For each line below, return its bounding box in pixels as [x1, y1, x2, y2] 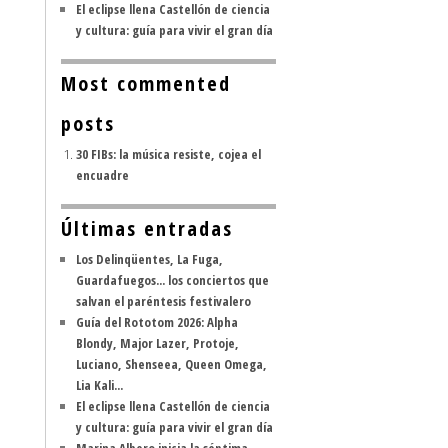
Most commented [61, 70, 231, 97]
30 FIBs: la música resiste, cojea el [76, 145, 261, 163]
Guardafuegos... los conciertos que [76, 271, 269, 289]
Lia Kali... [76, 376, 123, 394]
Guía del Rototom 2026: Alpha [76, 313, 238, 331]
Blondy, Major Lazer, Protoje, [76, 334, 239, 352]
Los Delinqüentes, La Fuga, [76, 250, 223, 268]
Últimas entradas [61, 215, 233, 242]
